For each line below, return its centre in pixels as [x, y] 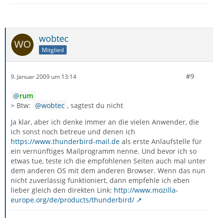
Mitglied [53, 50]
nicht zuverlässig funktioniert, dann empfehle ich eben [100, 180]
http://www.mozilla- [146, 190]
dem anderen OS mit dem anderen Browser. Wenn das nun [108, 171]
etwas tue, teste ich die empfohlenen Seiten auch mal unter [108, 161]
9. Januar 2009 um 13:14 [44, 76]
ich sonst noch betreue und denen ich [73, 132]
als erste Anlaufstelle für [161, 141]
